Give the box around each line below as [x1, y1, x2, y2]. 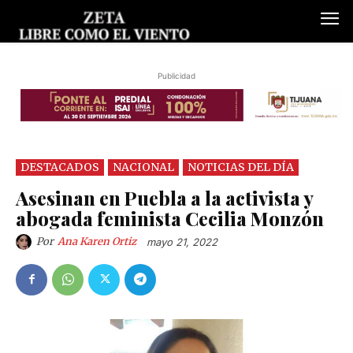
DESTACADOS [20, 160, 99, 175]
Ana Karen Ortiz [58, 235, 136, 249]
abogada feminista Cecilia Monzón [16, 206, 324, 232]
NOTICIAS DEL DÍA [188, 160, 294, 175]
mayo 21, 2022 [147, 236, 217, 249]
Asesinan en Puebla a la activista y [16, 185, 313, 211]
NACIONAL [113, 160, 174, 175]
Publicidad [158, 71, 195, 81]
